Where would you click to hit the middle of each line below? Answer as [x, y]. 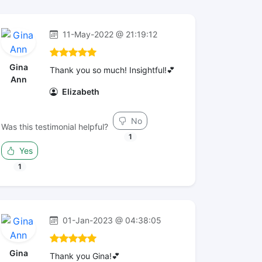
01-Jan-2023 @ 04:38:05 [111, 220]
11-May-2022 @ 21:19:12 [109, 34]
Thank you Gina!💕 [85, 256]
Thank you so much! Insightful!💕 [112, 70]
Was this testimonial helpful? [55, 127]
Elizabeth [80, 92]
